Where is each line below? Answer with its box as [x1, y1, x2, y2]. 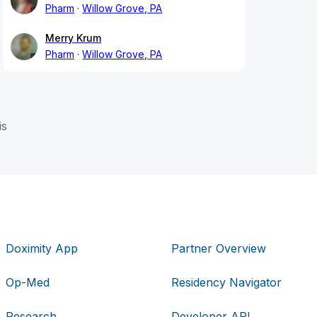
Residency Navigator [171, 275, 282, 289]
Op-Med [6, 275, 50, 289]
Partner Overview [171, 241, 266, 255]
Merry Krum [45, 32, 101, 45]
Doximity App [6, 241, 79, 255]
